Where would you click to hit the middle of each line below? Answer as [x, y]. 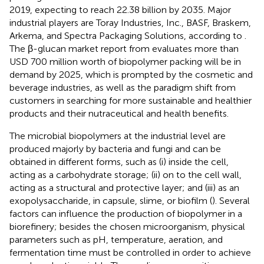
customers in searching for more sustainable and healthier [131, 101]
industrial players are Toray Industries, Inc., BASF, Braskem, [130, 23]
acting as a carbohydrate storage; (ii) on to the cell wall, [126, 175]
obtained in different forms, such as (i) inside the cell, [119, 162]
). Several [231, 201]
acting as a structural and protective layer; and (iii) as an [124, 188]
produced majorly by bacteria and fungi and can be [115, 149]
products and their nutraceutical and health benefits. [119, 114]
